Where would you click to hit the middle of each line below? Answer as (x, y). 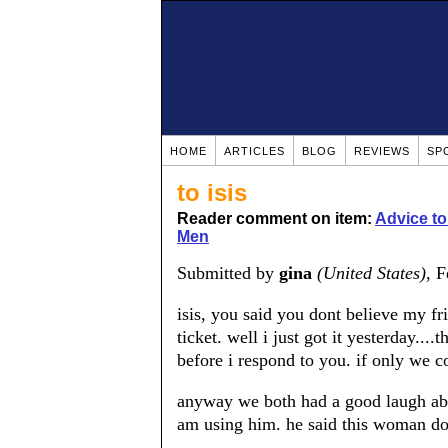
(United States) (371, 273)
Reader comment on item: (276, 218)
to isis (212, 192)
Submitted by (228, 273)
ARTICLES (254, 151)
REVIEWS (382, 151)
